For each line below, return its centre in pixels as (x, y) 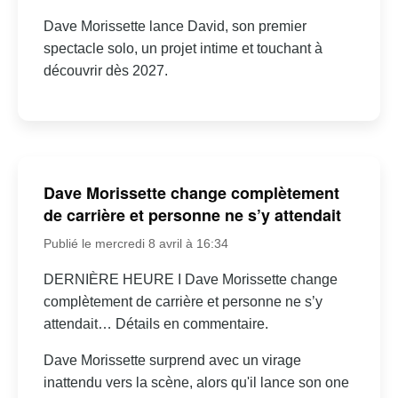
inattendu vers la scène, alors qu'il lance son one (196, 383)
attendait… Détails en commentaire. (155, 324)
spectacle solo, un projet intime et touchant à (183, 48)
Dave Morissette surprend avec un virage (172, 361)
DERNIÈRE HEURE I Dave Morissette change (190, 280)
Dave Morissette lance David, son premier (175, 26)
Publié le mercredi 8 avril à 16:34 (135, 244)
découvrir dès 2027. (105, 70)
